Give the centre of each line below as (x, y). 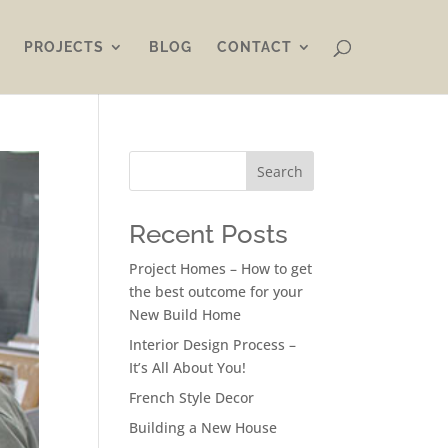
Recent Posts (208, 234)
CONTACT (254, 47)
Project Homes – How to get (220, 268)
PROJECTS (63, 47)
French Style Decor (191, 397)
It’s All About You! (187, 367)
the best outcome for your (215, 291)
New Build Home (184, 314)
